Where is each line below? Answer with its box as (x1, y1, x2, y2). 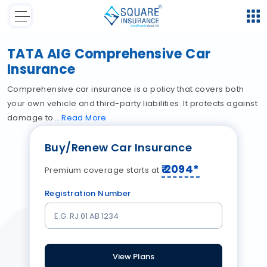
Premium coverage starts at (45, 164, 162, 176)
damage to (7, 112, 56, 124)
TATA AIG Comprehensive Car (7, 45, 211, 64)
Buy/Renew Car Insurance (45, 140, 193, 156)
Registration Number (45, 188, 131, 200)
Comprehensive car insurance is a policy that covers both (7, 83, 244, 95)
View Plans (113, 251, 154, 263)
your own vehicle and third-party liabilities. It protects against (7, 98, 257, 110)
